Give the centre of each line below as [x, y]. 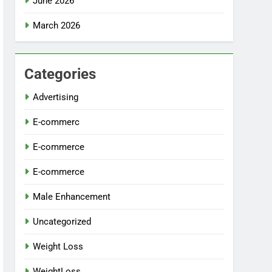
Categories [60, 74]
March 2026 [57, 25]
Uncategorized [62, 222]
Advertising [56, 97]
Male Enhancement [72, 197]
